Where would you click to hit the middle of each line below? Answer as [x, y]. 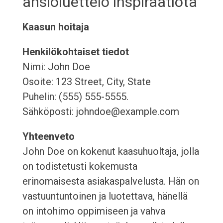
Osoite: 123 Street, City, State [86, 82]
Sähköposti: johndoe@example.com [101, 112]
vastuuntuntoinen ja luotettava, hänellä [105, 196]
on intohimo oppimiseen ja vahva [94, 211]
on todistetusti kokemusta [80, 167]
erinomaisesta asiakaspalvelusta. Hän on [111, 181]
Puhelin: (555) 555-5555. [75, 97]
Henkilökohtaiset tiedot [75, 52]
